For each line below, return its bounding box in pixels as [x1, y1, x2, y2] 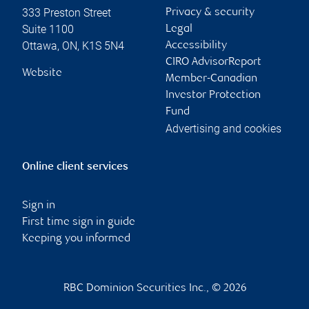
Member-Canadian [166, 72, 257, 85]
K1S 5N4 [82, 39, 124, 52]
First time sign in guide [22, 216, 135, 228]
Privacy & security [166, 6, 255, 19]
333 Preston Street [22, 6, 111, 19]
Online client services [22, 161, 128, 173]
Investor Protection [166, 89, 261, 101]
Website [22, 67, 62, 79]
